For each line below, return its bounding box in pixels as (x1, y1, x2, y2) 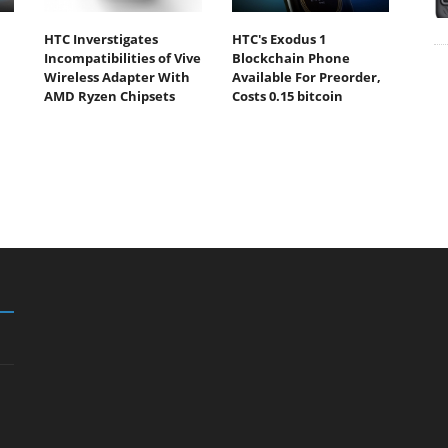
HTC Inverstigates (44, 29, 158, 48)
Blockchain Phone (231, 48, 350, 67)
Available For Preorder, (231, 67, 381, 86)
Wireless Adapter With (44, 67, 190, 86)
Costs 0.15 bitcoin (231, 86, 343, 105)
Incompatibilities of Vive (44, 48, 201, 67)
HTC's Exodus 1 (231, 29, 326, 48)
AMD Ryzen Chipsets (44, 86, 175, 105)
